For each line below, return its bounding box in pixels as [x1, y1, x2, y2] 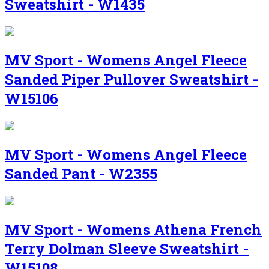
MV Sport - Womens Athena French [5, 219, 262, 239]
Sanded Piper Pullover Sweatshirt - [5, 70, 258, 89]
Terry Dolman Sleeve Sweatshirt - [5, 238, 249, 258]
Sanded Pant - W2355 [5, 164, 157, 184]
